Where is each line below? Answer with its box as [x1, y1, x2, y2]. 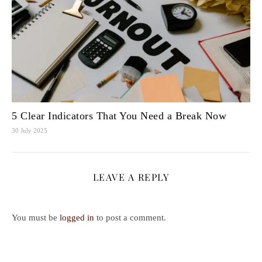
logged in [60, 212, 94, 222]
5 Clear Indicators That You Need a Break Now [12, 109, 226, 122]
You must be [12, 212, 60, 222]
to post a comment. [94, 212, 166, 222]
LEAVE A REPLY [92, 170, 170, 183]
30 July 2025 [12, 126, 47, 134]
